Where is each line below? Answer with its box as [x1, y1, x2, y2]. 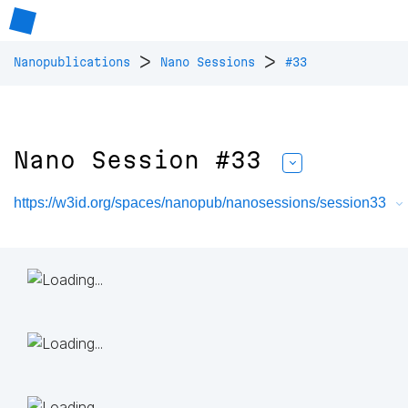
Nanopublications [14, 56, 130, 69]
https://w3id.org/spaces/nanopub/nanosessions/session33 [14, 195, 386, 211]
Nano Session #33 [14, 147, 261, 174]
